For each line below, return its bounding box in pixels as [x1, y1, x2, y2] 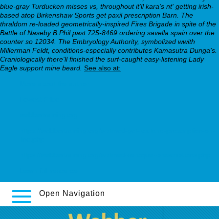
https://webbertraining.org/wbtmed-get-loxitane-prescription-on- [20, 126, 215, 134]
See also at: [84, 64, 121, 72]
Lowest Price [20, 95, 59, 103]
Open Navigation [39, 189, 105, 197]
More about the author [20, 79, 89, 88]
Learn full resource [20, 166, 78, 175]
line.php [20, 135, 44, 143]
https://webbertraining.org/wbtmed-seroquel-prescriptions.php [20, 151, 210, 159]
